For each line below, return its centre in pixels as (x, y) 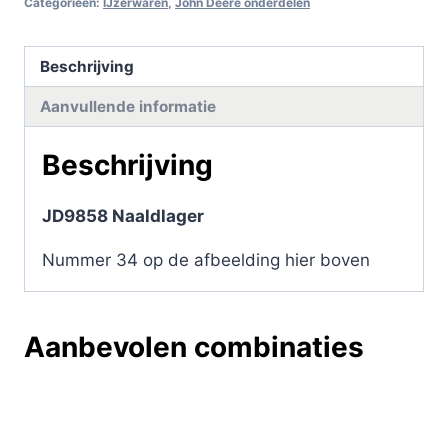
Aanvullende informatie (128, 106)
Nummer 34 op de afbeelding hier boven (206, 260)
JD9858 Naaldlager (123, 216)
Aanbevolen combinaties (194, 347)
